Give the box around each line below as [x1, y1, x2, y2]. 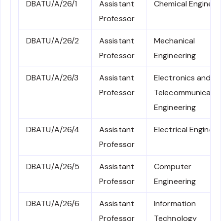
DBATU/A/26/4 [26, 124, 80, 135]
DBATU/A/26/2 [26, 36, 79, 46]
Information [154, 198, 196, 209]
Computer [154, 161, 191, 172]
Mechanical [154, 36, 195, 46]
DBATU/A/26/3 [26, 73, 79, 83]
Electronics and [154, 73, 211, 83]
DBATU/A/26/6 [26, 198, 80, 209]
